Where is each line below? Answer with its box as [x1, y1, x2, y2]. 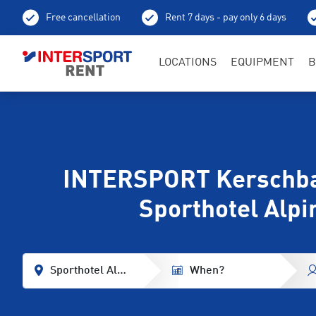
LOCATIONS [159, 56, 217, 68]
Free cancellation [46, 13, 121, 23]
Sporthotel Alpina [50, 265, 138, 276]
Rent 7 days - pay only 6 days [165, 13, 286, 23]
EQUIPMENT [231, 56, 294, 68]
